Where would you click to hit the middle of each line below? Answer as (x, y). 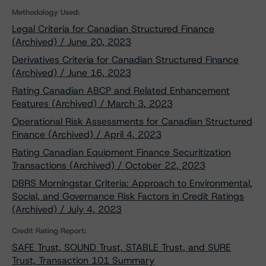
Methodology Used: (46, 12)
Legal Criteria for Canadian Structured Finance (113, 29)
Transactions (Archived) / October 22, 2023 (109, 165)
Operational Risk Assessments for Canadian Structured (132, 121)
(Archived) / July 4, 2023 (67, 209)
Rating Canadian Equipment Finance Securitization (121, 152)
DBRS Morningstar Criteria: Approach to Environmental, (132, 183)
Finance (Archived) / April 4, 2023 (87, 134)
